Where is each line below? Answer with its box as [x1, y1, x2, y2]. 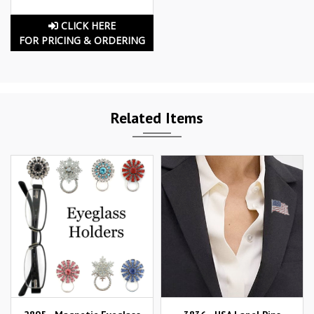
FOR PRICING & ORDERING [19, 34, 145, 48]
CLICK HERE [58, 19, 116, 33]
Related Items [111, 108, 203, 128]
